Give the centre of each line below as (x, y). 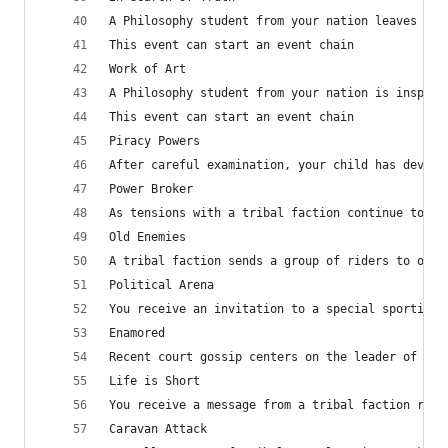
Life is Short (154, 380)
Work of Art (147, 68)
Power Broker (151, 188)
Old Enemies (147, 236)
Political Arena (161, 284)
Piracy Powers (154, 140)
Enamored (137, 332)
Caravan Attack (158, 428)
